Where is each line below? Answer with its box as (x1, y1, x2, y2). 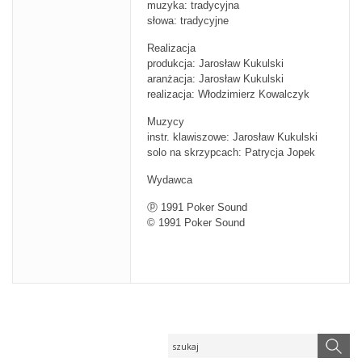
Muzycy (147, 116, 184, 128)
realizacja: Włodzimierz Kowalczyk (147, 89, 309, 100)
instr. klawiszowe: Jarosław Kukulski (147, 132, 318, 143)
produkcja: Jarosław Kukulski (147, 58, 284, 69)
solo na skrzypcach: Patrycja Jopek (147, 147, 315, 158)
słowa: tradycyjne (147, 15, 229, 27)
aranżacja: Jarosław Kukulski (147, 74, 284, 85)
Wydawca (147, 175, 192, 186)
